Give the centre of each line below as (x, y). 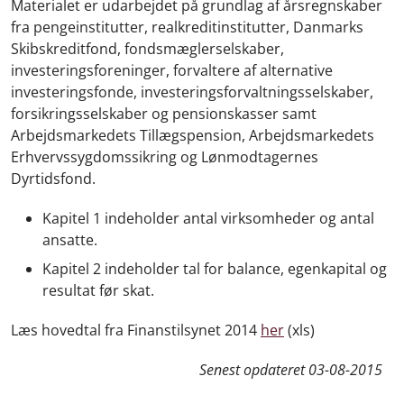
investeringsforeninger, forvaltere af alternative (172, 70)
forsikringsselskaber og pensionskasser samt (164, 114)
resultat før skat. (98, 290)
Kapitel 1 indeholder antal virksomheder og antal (208, 218)
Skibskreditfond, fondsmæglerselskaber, (147, 49)
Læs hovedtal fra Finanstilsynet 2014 (136, 330)
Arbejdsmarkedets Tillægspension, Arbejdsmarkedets (193, 135)
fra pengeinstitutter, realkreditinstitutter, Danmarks (187, 27)
